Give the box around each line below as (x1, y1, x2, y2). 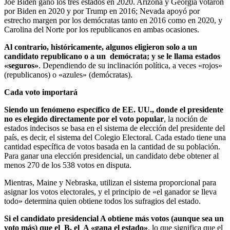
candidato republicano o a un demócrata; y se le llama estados (4, 51, 220, 61)
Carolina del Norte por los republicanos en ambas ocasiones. (4, 25, 199, 34)
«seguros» (4, 61, 39, 70)
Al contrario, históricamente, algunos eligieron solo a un (4, 42, 197, 51)
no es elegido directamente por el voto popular (4, 114, 164, 123)
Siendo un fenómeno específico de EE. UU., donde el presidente (4, 105, 223, 114)
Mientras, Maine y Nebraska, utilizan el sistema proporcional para (4, 178, 216, 187)
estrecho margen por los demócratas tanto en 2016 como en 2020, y (4, 15, 222, 25)
